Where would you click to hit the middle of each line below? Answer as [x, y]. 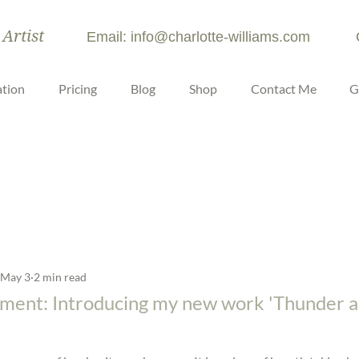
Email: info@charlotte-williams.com [198, 36]
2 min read [60, 276]
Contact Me [283, 88]
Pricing [78, 88]
